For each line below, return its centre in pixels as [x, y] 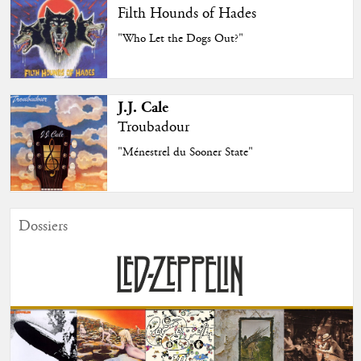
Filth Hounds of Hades [187, 13]
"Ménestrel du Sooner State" [186, 152]
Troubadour [154, 127]
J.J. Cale [143, 107]
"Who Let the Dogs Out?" [181, 38]
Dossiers [43, 226]
